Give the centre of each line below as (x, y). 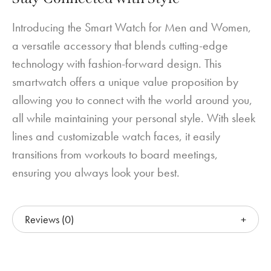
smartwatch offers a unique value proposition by (125, 81)
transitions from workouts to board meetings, (115, 154)
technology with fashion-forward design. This (117, 63)
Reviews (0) (49, 219)
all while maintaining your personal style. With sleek (134, 118)
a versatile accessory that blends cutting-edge (120, 45)
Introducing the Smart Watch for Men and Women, (132, 27)
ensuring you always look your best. (96, 172)
